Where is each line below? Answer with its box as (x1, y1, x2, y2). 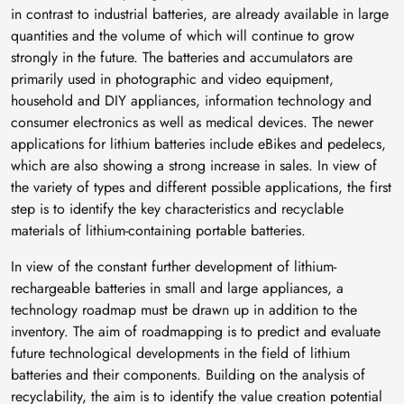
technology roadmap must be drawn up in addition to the (11, 298, 357, 320)
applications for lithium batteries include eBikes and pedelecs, (11, 133, 386, 154)
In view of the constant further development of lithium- (11, 255, 336, 277)
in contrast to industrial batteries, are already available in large (11, 3, 389, 24)
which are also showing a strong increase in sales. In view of (11, 154, 377, 176)
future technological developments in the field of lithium (11, 342, 350, 363)
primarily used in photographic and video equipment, (11, 68, 334, 89)
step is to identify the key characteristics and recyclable (11, 197, 344, 219)
